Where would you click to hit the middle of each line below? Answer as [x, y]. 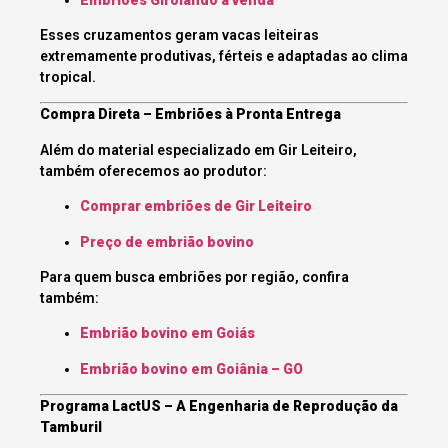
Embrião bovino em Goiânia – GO [191, 368]
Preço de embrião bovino [167, 241]
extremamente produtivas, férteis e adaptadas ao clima [224, 56]
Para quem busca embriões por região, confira [194, 276]
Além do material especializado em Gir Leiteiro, [198, 149]
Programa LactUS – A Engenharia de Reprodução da [219, 406]
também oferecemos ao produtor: [153, 170]
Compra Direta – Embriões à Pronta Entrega [190, 114]
